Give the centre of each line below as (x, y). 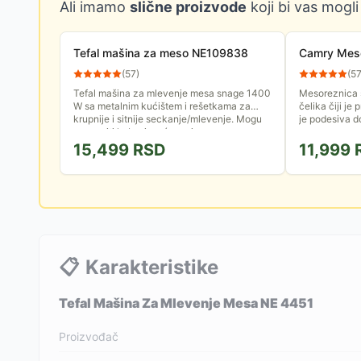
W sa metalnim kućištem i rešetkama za (162, 106)
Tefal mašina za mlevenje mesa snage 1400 (172, 93)
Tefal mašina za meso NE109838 (161, 53)
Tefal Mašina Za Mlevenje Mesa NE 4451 (186, 303)
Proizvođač (89, 336)
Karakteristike (152, 267)
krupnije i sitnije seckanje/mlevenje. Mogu (168, 119)
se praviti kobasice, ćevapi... (137, 132)
